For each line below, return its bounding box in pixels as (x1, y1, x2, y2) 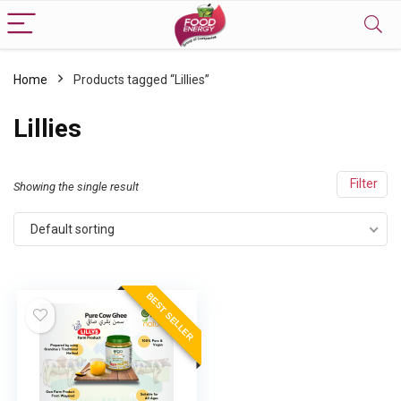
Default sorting (30, 222, 115, 236)
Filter (346, 176, 378, 192)
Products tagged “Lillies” (73, 73, 209, 87)
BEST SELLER (144, 291, 196, 343)
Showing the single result (13, 180, 139, 193)
